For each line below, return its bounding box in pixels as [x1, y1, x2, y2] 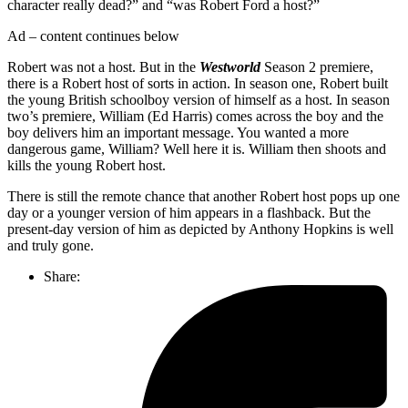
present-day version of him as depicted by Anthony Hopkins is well [7, 220, 393, 237]
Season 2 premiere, [264, 58, 373, 75]
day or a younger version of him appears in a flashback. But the [7, 204, 371, 220]
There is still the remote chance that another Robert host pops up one [7, 188, 400, 204]
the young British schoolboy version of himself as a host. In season [7, 91, 390, 107]
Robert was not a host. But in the [7, 58, 199, 75]
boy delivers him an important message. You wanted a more [7, 124, 349, 140]
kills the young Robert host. [7, 157, 166, 173]
